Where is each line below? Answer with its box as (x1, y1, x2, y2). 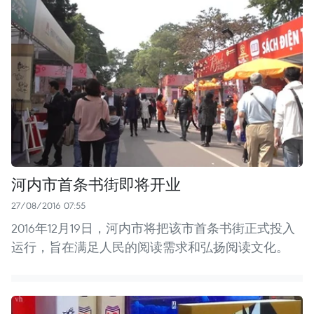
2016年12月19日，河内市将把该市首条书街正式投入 (11, 220, 295, 237)
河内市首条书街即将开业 (11, 173, 181, 195)
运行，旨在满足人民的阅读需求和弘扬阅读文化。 (11, 239, 289, 256)
